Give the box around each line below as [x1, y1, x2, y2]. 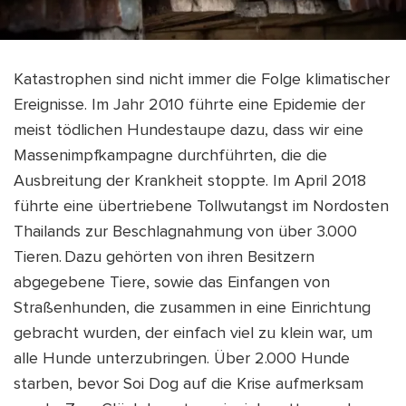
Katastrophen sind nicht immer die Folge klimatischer [14, 72, 390, 89]
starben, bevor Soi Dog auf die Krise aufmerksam [14, 376, 363, 393]
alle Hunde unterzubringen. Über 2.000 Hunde [14, 351, 350, 368]
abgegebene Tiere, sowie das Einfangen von [14, 275, 330, 292]
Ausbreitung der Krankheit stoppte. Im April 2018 [14, 173, 366, 190]
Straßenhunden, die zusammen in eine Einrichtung [14, 300, 371, 317]
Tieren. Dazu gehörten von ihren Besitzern [14, 249, 314, 266]
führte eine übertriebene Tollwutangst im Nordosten [14, 198, 389, 216]
